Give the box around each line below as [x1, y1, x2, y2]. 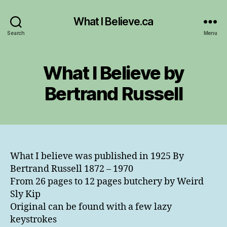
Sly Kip [10, 188, 41, 200]
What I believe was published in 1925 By [10, 150, 184, 162]
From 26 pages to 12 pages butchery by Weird [10, 176, 204, 187]
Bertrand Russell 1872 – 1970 [10, 163, 133, 175]
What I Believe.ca [73, 15, 154, 28]
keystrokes [10, 214, 57, 225]
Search [7, 29, 25, 36]
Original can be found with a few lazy [10, 201, 172, 213]
